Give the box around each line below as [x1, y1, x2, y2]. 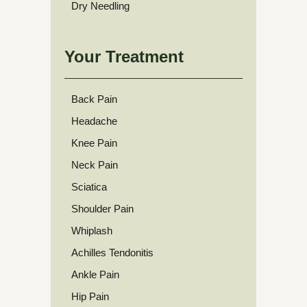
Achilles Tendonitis [71, 247, 153, 258]
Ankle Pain [71, 269, 119, 280]
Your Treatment [64, 47, 184, 66]
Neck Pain [71, 159, 118, 171]
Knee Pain [71, 137, 117, 149]
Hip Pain [71, 291, 109, 302]
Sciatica [71, 181, 107, 193]
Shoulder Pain [71, 203, 134, 214]
